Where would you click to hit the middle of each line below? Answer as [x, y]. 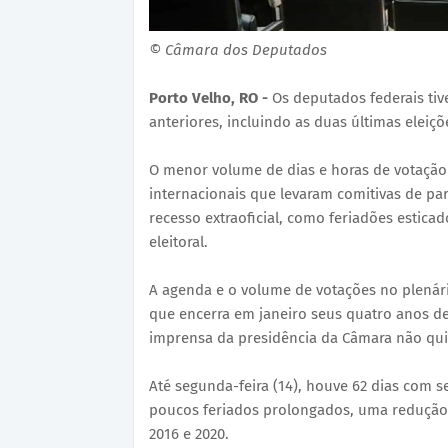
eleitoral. [178, 241]
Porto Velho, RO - [210, 97]
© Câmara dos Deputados [238, 49]
